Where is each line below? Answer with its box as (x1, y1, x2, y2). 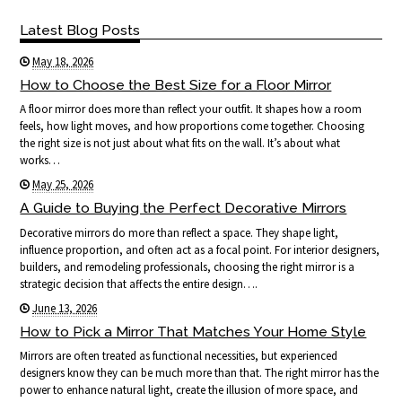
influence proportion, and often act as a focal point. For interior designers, (20, 241, 380, 258)
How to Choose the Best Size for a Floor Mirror (20, 76, 332, 94)
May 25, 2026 (32, 177, 94, 193)
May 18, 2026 (32, 54, 94, 70)
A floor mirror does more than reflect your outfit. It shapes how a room (20, 101, 363, 118)
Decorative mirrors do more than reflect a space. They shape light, (20, 224, 339, 240)
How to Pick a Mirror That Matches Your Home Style (20, 322, 367, 340)
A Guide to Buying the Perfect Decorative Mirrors (20, 199, 347, 217)
